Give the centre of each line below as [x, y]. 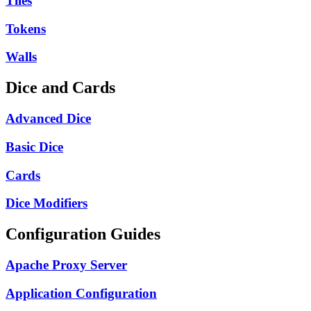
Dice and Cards [60, 88]
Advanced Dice [48, 119]
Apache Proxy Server [66, 265]
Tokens [26, 28]
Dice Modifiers [47, 203]
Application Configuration [81, 293]
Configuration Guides [83, 234]
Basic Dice [34, 146]
